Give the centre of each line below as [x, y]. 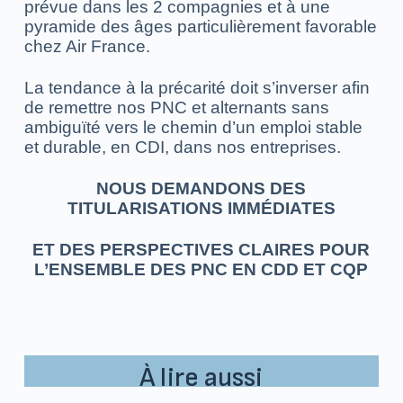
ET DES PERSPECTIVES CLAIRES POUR [201, 249]
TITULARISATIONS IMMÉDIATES [201, 208]
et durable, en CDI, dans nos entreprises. [184, 147]
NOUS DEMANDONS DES [201, 188]
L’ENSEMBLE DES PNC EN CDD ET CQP [201, 269]
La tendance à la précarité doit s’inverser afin [197, 87]
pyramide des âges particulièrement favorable [200, 26]
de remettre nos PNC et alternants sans [176, 107]
